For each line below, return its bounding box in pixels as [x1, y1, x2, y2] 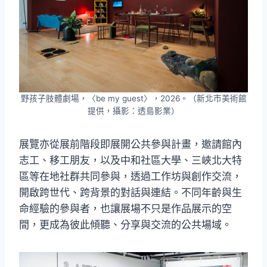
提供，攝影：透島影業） [88, 106, 179, 116]
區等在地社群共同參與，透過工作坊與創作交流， [19, 170, 242, 183]
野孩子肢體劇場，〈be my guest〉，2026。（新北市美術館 [20, 94, 247, 104]
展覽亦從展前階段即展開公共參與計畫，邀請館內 [19, 138, 242, 151]
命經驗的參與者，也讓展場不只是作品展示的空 [19, 203, 232, 215]
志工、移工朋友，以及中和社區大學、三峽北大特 [19, 154, 242, 167]
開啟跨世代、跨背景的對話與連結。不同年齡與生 [19, 187, 242, 199]
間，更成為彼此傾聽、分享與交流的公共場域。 [19, 219, 232, 231]
